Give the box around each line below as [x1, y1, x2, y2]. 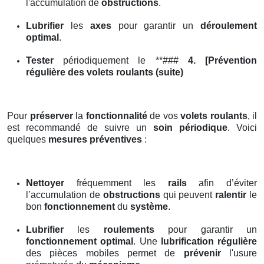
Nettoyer [26, 178, 64, 189]
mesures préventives [48, 134, 142, 145]
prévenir [183, 248, 221, 259]
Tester [26, 55, 54, 66]
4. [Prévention [187, 55, 258, 66]
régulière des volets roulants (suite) [26, 67, 183, 78]
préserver [29, 111, 73, 121]
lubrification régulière [160, 236, 257, 247]
